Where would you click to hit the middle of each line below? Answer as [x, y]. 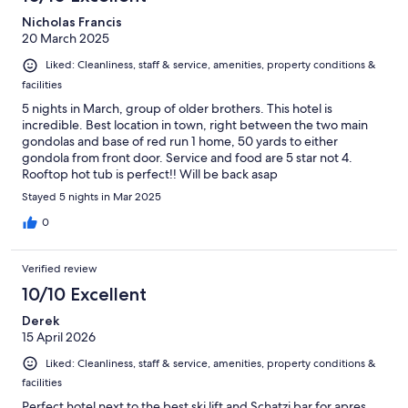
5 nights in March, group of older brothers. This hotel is [177, 108]
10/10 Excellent [84, 294]
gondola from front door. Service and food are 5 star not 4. [187, 157]
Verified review [60, 268]
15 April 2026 [59, 337]
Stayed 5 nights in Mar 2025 [92, 196]
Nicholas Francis [72, 22]
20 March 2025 [66, 39]
